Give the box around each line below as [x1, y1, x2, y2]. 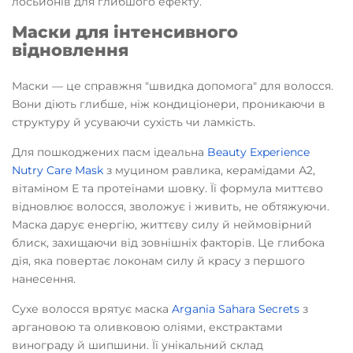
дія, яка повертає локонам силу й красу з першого [12, 254, 305, 268]
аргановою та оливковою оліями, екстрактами [12, 320, 283, 334]
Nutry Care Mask [12, 163, 103, 177]
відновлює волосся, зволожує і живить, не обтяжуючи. [12, 199, 329, 214]
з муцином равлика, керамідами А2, [103, 163, 315, 177]
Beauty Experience [207, 145, 310, 159]
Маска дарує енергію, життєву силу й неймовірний [12, 217, 312, 232]
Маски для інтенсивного [12, 22, 238, 42]
